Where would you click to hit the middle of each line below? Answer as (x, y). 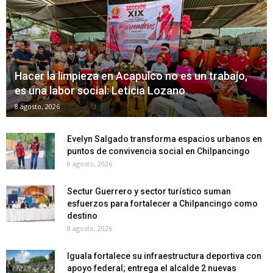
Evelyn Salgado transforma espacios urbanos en (165, 139)
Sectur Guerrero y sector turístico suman (149, 191)
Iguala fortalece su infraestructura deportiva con (164, 256)
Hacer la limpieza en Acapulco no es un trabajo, (131, 76)
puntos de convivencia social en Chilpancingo (159, 151)
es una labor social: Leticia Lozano (100, 90)
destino (82, 215)
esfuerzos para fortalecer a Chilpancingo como (162, 203)
